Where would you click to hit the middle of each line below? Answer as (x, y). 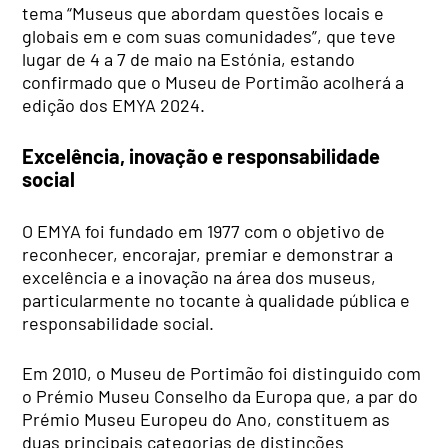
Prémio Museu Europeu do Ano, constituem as (206, 418)
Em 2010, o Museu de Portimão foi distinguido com (222, 372)
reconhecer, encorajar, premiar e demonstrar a (208, 253)
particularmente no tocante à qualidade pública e (216, 299)
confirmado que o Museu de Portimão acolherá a (213, 81)
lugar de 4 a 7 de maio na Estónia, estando (189, 58)
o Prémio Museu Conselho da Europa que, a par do (220, 395)
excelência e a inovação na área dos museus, (199, 276)
